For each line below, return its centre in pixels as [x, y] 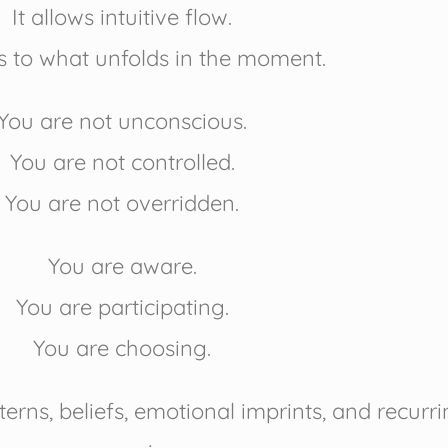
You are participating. [122, 307]
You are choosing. [122, 348]
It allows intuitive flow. [122, 17]
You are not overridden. [122, 203]
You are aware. [122, 266]
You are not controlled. [122, 162]
